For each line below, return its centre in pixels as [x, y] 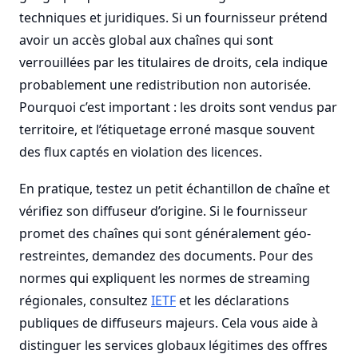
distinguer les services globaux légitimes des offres [173, 345]
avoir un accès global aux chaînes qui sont [146, 40]
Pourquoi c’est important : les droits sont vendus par [178, 107]
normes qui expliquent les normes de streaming [165, 278]
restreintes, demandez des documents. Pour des [166, 256]
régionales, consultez [85, 300]
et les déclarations [233, 300]
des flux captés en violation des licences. [141, 152]
